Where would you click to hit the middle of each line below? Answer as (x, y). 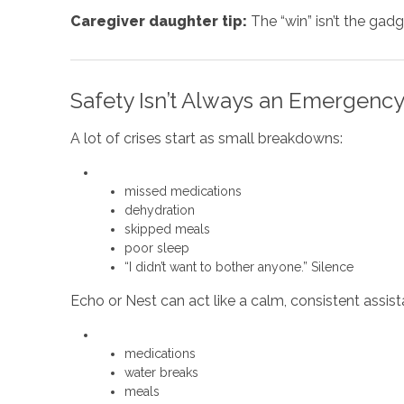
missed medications (183, 191)
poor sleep (156, 248)
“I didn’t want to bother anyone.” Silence (239, 267)
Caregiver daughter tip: (158, 21)
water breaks (161, 372)
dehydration (159, 210)
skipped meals (167, 229)
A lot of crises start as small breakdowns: (206, 138)
